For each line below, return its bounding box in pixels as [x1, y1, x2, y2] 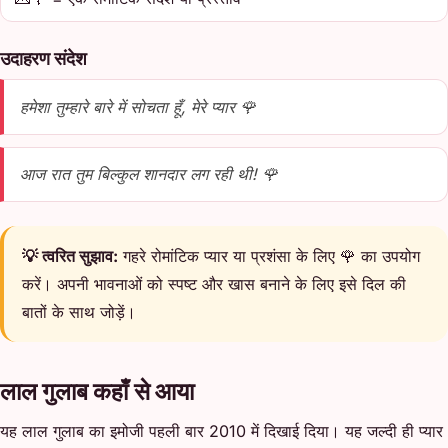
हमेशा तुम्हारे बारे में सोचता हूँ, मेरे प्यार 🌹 [20, 96, 256, 117]
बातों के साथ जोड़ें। [22, 302, 137, 323]
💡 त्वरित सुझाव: [22, 246, 119, 267]
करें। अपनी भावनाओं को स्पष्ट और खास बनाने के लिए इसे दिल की [22, 274, 407, 295]
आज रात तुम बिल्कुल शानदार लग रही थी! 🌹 [20, 164, 278, 185]
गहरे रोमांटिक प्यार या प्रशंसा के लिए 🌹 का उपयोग [118, 246, 421, 267]
